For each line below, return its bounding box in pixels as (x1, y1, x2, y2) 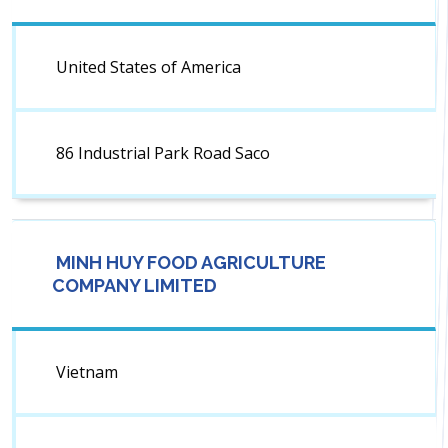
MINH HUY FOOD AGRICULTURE (52, 252, 326, 274)
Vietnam (56, 361, 118, 384)
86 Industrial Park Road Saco (56, 142, 270, 165)
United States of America (56, 56, 241, 79)
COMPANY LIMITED (52, 275, 217, 297)
